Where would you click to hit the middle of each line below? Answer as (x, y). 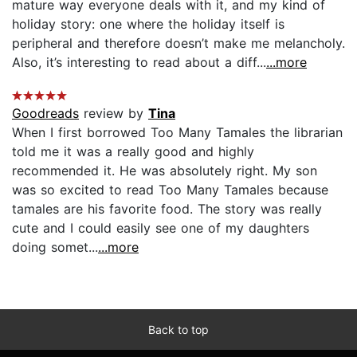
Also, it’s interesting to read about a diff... (139, 62)
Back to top (178, 329)
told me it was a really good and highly (133, 151)
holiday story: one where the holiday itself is (148, 24)
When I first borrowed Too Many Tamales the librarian (177, 132)
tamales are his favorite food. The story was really (167, 208)
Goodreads (45, 113)
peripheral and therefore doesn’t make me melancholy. (178, 43)
